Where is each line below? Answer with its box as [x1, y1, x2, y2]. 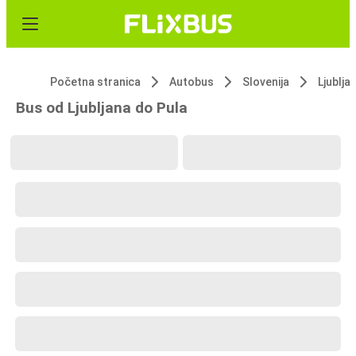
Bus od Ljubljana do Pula [16, 99, 188, 117]
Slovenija [242, 75, 289, 88]
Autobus [169, 75, 214, 88]
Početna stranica [50, 75, 141, 88]
